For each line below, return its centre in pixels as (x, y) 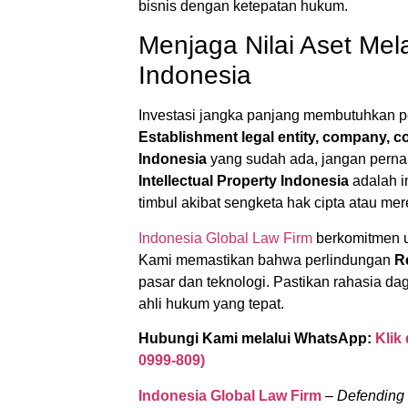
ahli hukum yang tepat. (211, 303)
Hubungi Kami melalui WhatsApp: (255, 339)
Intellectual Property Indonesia (244, 181)
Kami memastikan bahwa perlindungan (266, 260)
